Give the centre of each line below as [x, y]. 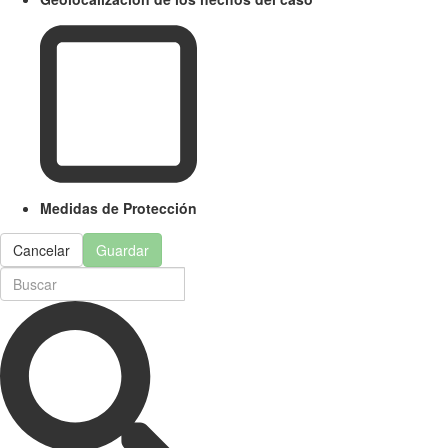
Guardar [122, 249]
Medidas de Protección [118, 207]
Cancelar [41, 249]
